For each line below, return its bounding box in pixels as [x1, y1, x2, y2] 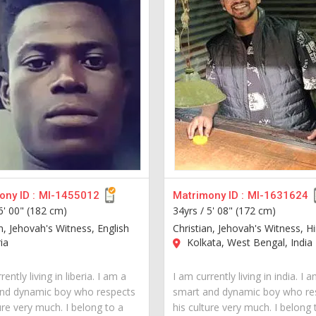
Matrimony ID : [173, 188, 245, 202]
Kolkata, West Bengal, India [184, 235, 313, 249]
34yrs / [173, 203, 207, 217]
